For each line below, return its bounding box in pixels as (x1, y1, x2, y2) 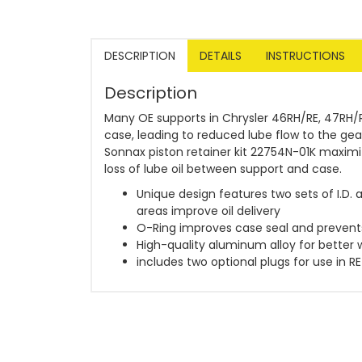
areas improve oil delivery (137, 202, 280, 219)
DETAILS (200, 47, 242, 64)
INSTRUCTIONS (266, 47, 345, 64)
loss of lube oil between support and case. (104, 160, 342, 177)
